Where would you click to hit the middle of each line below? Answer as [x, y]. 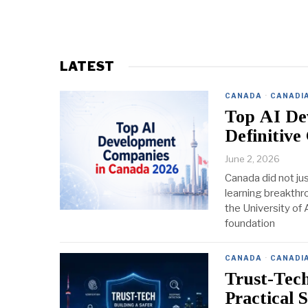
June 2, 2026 [252, 159]
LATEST [87, 67]
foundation [250, 224]
